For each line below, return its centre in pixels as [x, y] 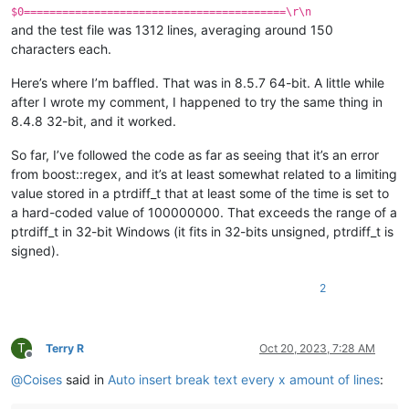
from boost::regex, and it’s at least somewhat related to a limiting [204, 173]
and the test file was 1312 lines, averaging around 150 [172, 29]
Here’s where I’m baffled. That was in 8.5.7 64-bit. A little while [198, 82]
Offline [45, 361]
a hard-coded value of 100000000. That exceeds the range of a [204, 212]
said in [85, 379]
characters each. [61, 48]
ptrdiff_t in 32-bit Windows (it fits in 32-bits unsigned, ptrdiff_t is [202, 231]
